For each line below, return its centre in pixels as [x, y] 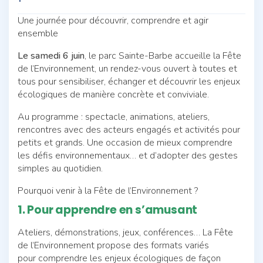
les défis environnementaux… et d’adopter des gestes [128, 155]
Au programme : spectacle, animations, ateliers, [114, 117]
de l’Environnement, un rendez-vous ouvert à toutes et [127, 68]
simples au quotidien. [60, 168]
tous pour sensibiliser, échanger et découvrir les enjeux [129, 81]
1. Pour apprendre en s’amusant [108, 210]
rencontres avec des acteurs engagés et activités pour [129, 129]
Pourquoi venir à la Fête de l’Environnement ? [108, 190]
